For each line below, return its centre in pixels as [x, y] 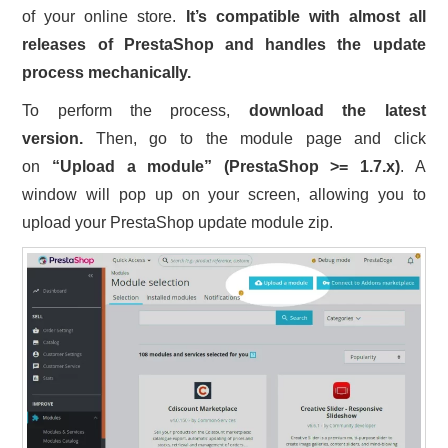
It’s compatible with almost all [305, 16]
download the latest [337, 110]
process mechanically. [107, 72]
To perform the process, [135, 110]
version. [53, 138]
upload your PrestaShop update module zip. [178, 222]
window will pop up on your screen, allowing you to [224, 194]
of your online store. [104, 16]
